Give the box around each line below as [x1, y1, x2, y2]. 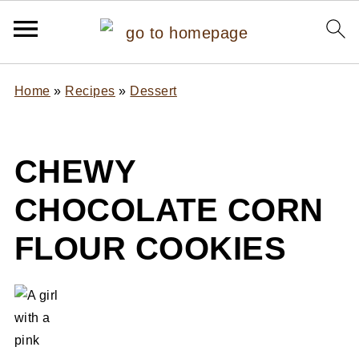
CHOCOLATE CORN [14, 192, 324, 228]
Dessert [130, 84, 177, 98]
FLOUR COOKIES [14, 231, 287, 266]
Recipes [65, 84, 115, 98]
